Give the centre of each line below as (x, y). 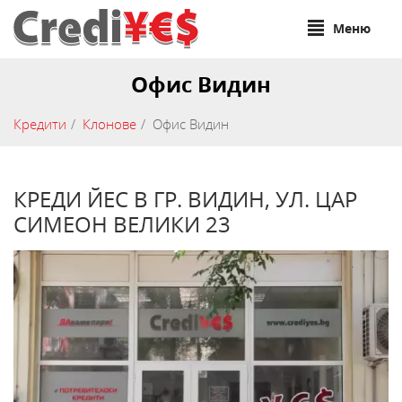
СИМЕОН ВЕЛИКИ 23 (122, 224)
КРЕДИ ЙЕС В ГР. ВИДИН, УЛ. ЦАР (185, 199)
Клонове (109, 124)
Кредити (40, 124)
